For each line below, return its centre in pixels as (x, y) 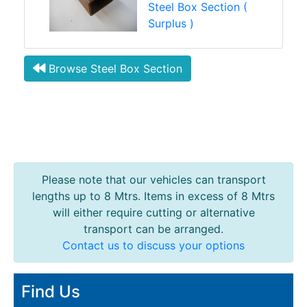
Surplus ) (171, 23)
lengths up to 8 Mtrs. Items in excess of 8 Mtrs (153, 196)
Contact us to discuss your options (153, 246)
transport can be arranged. (153, 229)
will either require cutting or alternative (153, 213)
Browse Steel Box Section (114, 68)
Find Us (51, 292)
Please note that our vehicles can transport (153, 180)
